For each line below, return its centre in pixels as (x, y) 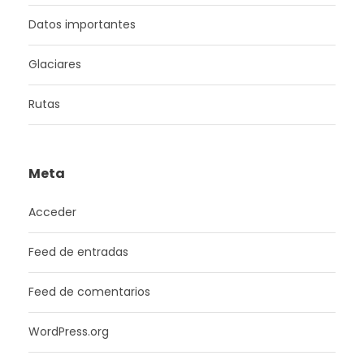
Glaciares (55, 64)
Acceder (52, 212)
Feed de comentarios (89, 292)
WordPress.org (69, 331)
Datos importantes (82, 24)
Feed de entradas (78, 252)
